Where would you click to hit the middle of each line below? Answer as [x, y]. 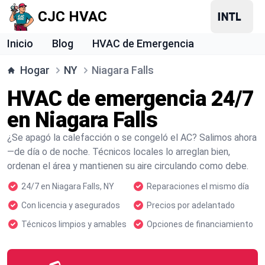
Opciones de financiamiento [200, 224]
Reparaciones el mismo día [198, 186]
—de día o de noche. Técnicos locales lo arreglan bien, [119, 152]
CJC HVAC [72, 17]
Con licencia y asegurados [71, 205]
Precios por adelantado [191, 205]
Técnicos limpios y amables [74, 224]
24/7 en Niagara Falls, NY [68, 186]
